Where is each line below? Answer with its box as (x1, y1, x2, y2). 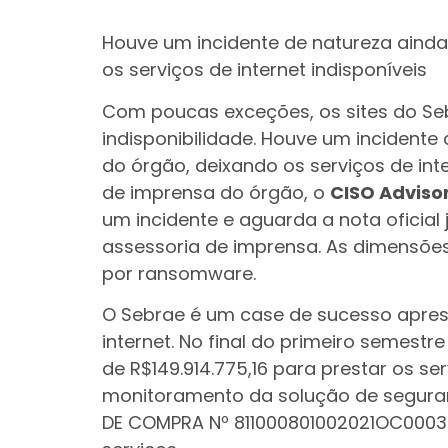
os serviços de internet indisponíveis (102, 57, 427, 83)
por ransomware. (102, 260, 256, 286)
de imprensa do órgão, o (102, 179, 330, 205)
